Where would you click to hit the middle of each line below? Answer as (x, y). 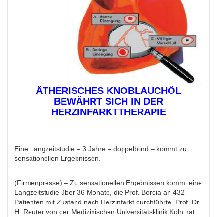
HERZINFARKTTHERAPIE (108, 112)
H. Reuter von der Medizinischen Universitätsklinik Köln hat (105, 212)
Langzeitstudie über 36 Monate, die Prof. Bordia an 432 (100, 193)
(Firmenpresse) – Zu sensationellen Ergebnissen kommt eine (108, 183)
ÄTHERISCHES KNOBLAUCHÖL (108, 91)
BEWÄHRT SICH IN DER (108, 101)
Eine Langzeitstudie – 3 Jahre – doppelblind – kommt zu (101, 149)
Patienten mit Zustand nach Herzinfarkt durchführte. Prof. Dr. (108, 202)
